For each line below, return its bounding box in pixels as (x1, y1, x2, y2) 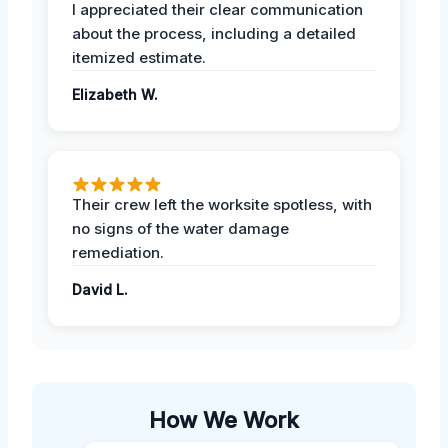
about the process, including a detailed (72, 23, 356, 43)
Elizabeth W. (72, 85, 158, 103)
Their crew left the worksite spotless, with (72, 194, 372, 214)
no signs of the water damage (72, 218, 289, 238)
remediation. (72, 242, 164, 262)
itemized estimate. (72, 47, 206, 67)
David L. (72, 280, 128, 298)
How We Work (149, 406, 299, 433)
